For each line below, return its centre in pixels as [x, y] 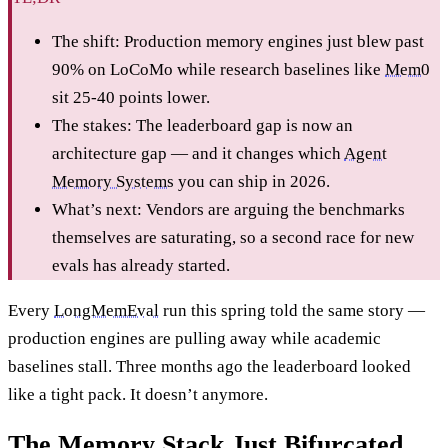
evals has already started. [141, 266]
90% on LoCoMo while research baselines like [218, 70]
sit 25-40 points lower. [131, 98]
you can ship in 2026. [252, 182]
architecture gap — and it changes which [198, 154]
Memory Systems [113, 182]
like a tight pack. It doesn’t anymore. [138, 395]
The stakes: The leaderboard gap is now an [202, 126]
